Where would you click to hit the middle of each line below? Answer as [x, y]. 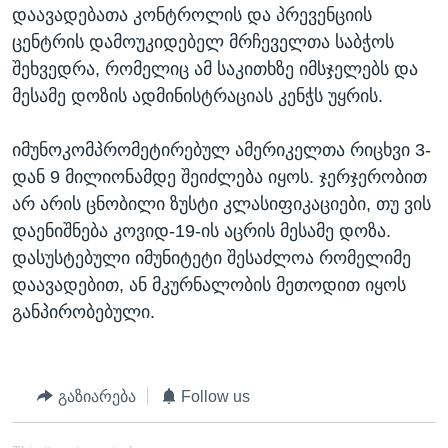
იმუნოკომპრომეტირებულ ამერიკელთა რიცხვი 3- [221, 149]
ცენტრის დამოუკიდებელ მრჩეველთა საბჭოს [203, 41]
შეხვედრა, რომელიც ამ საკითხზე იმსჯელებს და [215, 68]
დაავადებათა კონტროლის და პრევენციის [192, 14]
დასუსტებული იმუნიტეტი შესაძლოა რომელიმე [211, 257]
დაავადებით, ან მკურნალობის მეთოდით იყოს [209, 284]
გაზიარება [96, 396]
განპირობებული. [83, 311]
